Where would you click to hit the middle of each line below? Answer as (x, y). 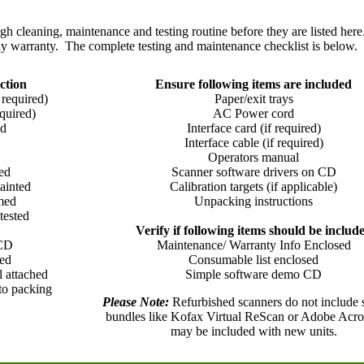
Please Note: (135, 302)
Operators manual (253, 157)
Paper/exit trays (253, 99)
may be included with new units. (253, 331)
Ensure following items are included (253, 84)
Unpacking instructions (253, 201)
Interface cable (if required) (253, 143)
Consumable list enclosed (253, 260)
